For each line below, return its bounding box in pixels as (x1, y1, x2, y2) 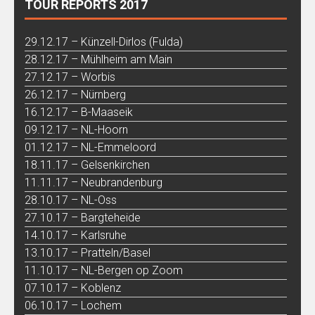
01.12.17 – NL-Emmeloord (25, 140, 156, 154)
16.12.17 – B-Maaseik (25, 105, 133, 119)
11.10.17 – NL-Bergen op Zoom (25, 263, 183, 277)
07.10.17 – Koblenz (25, 281, 121, 295)
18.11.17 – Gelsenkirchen (25, 157, 150, 172)
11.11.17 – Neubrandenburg (25, 175, 162, 189)
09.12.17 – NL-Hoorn (25, 122, 128, 136)
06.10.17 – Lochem (25, 298, 122, 312)
